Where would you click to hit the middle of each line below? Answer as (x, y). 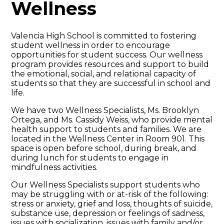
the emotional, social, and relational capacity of (104, 73)
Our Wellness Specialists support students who (106, 184)
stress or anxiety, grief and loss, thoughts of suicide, (112, 203)
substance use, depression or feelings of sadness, (108, 213)
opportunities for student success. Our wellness (107, 54)
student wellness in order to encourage (91, 45)
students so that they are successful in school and (111, 83)
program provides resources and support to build (110, 64)
